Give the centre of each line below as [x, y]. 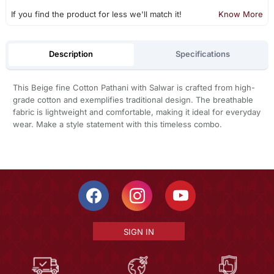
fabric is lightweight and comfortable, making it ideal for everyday [136, 112]
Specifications [203, 54]
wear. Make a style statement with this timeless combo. [117, 124]
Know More [241, 14]
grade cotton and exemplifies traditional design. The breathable [133, 99]
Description [71, 54]
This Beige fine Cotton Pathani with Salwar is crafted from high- [134, 87]
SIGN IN [139, 231]
